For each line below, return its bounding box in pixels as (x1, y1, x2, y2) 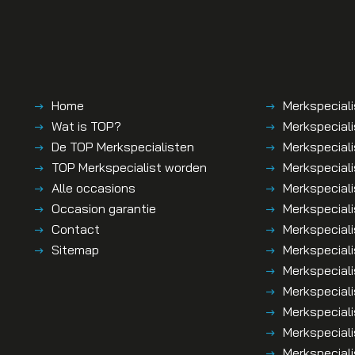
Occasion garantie (51, 200, 156, 216)
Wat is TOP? (51, 117, 121, 134)
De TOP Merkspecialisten (51, 138, 194, 155)
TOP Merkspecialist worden (51, 158, 207, 175)
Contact (51, 220, 100, 237)
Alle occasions (51, 179, 136, 196)
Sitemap (51, 241, 99, 258)
